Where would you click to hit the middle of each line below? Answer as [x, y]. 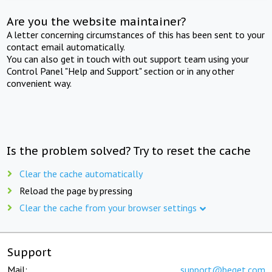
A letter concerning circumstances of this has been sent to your [136, 34]
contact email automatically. [66, 46]
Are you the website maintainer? [97, 21]
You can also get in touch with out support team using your [128, 59]
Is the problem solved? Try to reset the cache [129, 151]
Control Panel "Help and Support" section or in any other [121, 71]
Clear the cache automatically [81, 173]
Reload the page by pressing [76, 190]
